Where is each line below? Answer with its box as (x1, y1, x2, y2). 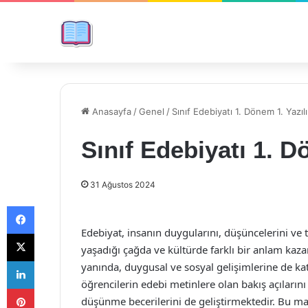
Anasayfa (89, 106, 131, 117)
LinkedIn (34, 255, 69, 266)
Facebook (34, 200, 76, 211)
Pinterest (34, 283, 73, 294)
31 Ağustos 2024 (90, 179, 155, 190)
